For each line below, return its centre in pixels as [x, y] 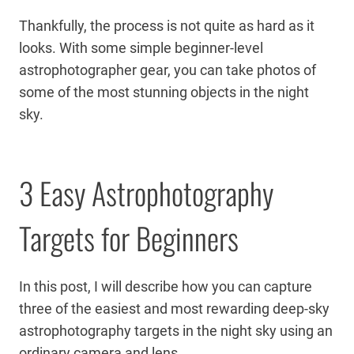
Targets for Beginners [129, 237]
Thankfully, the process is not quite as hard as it [167, 25]
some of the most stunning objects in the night [164, 92]
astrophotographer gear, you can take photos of [168, 70]
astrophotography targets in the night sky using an [176, 330]
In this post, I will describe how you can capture [166, 286]
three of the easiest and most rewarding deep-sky [174, 308]
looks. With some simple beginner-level [141, 47]
